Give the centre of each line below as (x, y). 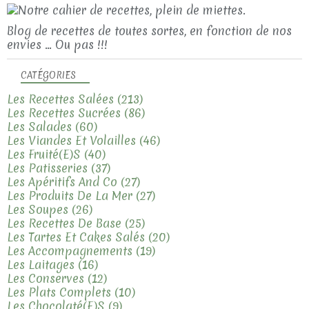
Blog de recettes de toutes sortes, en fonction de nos (149, 30)
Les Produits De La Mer (70, 195)
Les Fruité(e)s (44, 154)
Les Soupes (38, 209)
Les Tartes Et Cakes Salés (76, 237)
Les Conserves (46, 278)
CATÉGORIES (48, 75)
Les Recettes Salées (60, 99)
